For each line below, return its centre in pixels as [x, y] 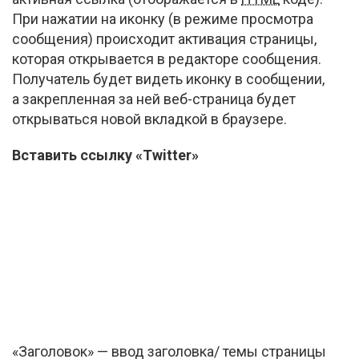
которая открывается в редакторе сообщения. [167, 59]
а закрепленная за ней [88, 99]
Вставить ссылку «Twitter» [105, 155]
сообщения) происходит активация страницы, [164, 39]
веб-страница [208, 99]
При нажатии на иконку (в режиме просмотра [163, 19]
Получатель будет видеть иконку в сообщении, [168, 79]
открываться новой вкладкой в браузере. [149, 119]
